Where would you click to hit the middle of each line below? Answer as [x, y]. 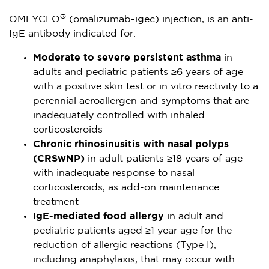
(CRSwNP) [59, 159]
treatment [56, 202]
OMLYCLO [35, 19]
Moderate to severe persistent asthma [127, 58]
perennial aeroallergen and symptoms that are [141, 101]
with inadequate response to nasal [114, 173]
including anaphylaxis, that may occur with [134, 259]
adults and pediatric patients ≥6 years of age [138, 72]
